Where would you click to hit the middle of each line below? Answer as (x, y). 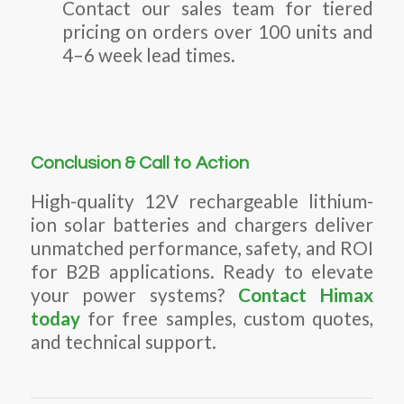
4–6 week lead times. (149, 55)
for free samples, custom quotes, (227, 318)
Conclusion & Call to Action (139, 164)
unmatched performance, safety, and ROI (202, 248)
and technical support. (123, 341)
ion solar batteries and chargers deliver (202, 224)
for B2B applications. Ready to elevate (202, 271)
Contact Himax (306, 294)
